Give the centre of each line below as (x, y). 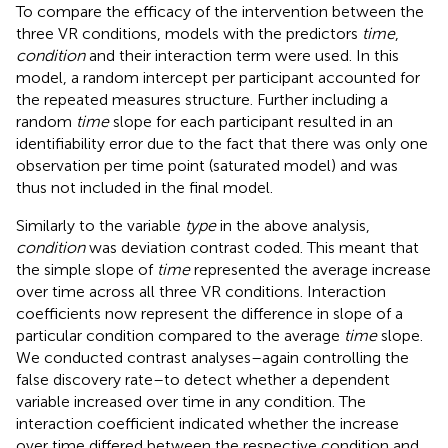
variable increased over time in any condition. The (191, 401)
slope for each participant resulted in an (251, 121)
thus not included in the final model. (144, 187)
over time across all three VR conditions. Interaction (201, 291)
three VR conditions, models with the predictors (189, 33)
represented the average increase (310, 269)
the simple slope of (86, 269)
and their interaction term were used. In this (242, 55)
